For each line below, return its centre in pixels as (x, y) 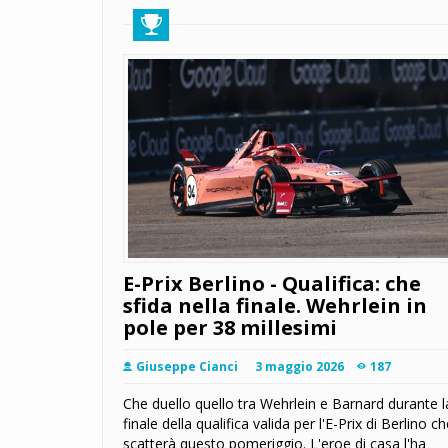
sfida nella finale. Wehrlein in (275, 306)
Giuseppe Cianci (187, 367)
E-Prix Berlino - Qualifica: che (272, 284)
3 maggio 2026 (299, 367)
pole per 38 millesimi (230, 328)
